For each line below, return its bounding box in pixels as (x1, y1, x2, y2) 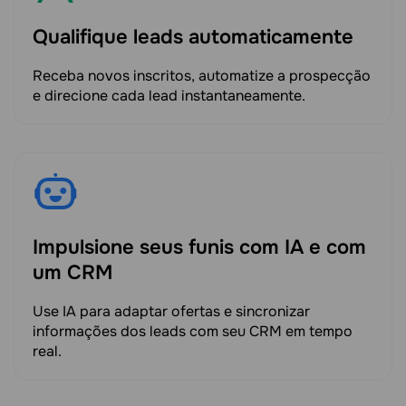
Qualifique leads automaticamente (33, 24, 353, 51)
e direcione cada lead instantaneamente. (33, 86, 305, 106)
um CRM (33, 260, 112, 286)
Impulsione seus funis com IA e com (33, 235, 366, 261)
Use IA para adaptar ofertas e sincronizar (33, 302, 310, 322)
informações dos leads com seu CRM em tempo (33, 322, 353, 342)
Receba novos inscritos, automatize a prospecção (33, 66, 371, 86)
